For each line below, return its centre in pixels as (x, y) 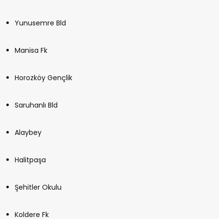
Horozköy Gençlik (44, 77)
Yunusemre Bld (40, 23)
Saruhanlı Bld (36, 105)
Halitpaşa (30, 160)
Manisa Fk (31, 50)
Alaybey (28, 132)
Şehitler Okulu (38, 187)
